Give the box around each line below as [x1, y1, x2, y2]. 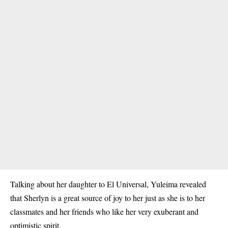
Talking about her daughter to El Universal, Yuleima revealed [10, 179, 206, 189]
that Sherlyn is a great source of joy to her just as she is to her [10, 192, 205, 203]
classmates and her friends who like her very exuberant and [10, 206, 198, 217]
